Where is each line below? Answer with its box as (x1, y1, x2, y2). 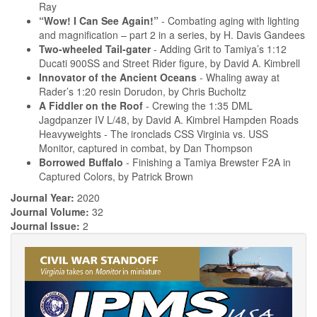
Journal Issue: (11, 219, 83, 233)
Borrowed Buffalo (39, 155, 123, 169)
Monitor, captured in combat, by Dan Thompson (39, 141, 253, 155)
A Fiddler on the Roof (39, 98, 146, 113)
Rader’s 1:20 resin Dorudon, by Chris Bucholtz (39, 84, 246, 98)
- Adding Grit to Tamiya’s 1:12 (151, 42, 287, 56)
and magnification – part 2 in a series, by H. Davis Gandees (39, 28, 305, 42)
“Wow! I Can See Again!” (39, 13, 158, 28)
